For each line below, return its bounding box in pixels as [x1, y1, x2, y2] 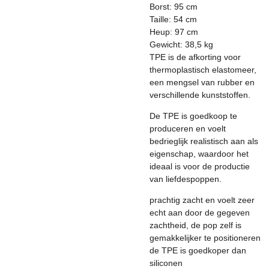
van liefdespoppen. [150, 174, 222, 184]
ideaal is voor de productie [150, 162, 250, 171]
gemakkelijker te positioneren [150, 233, 261, 243]
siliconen [150, 258, 183, 268]
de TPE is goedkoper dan [150, 246, 246, 255]
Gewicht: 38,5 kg [150, 40, 213, 49]
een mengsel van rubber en [150, 77, 255, 87]
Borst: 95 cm [150, 2, 198, 11]
